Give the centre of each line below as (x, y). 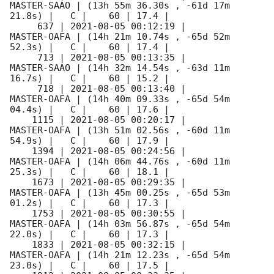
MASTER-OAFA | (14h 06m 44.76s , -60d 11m (120, 162)
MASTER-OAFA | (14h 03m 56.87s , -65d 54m (120, 224)
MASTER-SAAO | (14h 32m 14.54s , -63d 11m (120, 68)
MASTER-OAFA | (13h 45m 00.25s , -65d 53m (120, 193)
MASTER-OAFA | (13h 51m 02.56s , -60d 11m (120, 131)
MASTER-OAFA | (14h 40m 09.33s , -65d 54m (120, 99)
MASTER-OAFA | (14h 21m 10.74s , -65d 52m (120, 37)
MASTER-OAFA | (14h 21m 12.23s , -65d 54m (120, 255)
